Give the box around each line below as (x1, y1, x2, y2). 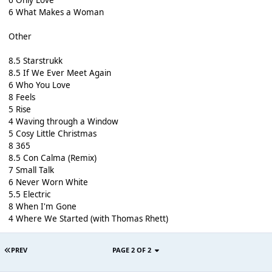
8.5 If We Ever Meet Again (8, 67, 111, 78)
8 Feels (8, 91, 35, 103)
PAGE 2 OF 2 (112, 245, 155, 255)
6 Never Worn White (8, 176, 88, 188)
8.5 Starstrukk (8, 55, 63, 66)
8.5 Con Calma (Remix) (8, 152, 97, 163)
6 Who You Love (8, 79, 70, 90)
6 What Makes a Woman (8, 6, 104, 18)
